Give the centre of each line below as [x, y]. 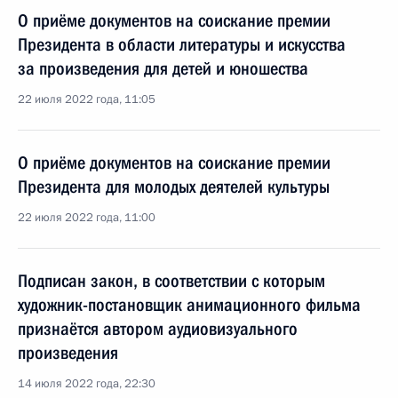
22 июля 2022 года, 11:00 [87, 218]
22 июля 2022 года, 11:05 [87, 99]
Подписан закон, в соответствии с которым [171, 281]
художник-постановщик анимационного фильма [189, 305]
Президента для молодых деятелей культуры [174, 187]
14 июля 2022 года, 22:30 [87, 384]
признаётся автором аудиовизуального [158, 329]
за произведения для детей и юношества [163, 68]
